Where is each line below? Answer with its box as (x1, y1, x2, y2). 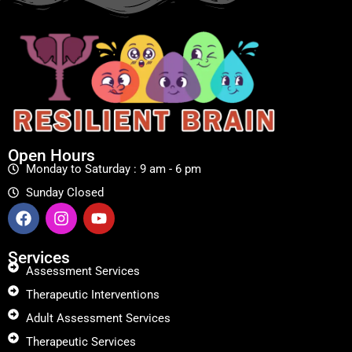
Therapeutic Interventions (25, 287, 159, 302)
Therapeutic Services (25, 334, 136, 349)
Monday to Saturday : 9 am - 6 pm (25, 161, 201, 176)
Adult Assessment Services (25, 310, 170, 325)
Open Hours (8, 145, 95, 165)
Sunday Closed (25, 185, 104, 200)
